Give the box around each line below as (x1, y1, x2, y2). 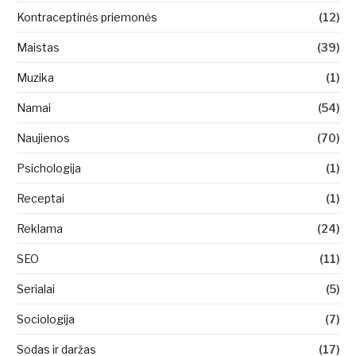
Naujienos (17, 131, 70, 145)
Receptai (17, 192, 64, 206)
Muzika (17, 71, 54, 85)
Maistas (17, 41, 60, 55)
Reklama (17, 222, 63, 236)
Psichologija (17, 161, 81, 176)
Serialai (17, 282, 55, 296)
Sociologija (17, 312, 75, 327)
